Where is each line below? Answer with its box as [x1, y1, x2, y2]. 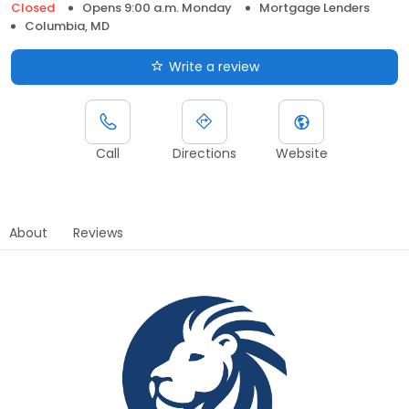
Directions [173, 143, 236, 163]
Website [275, 143, 328, 163]
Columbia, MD [25, 16, 110, 35]
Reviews [73, 223, 123, 242]
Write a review [168, 57, 259, 76]
